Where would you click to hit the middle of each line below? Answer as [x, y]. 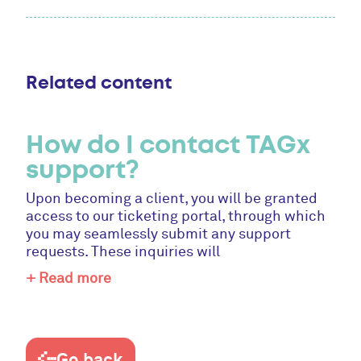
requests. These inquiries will [123, 251]
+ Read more [69, 278]
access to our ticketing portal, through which [176, 216]
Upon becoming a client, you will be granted [172, 198]
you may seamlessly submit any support [159, 234]
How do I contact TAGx [168, 144]
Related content [99, 82]
